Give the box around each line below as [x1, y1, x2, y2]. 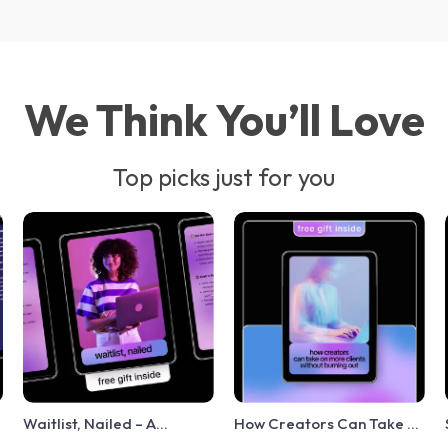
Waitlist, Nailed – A [23, 413, 157, 433]
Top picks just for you [113, 162, 335, 192]
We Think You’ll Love [23, 92, 425, 147]
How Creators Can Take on [233, 413, 424, 433]
